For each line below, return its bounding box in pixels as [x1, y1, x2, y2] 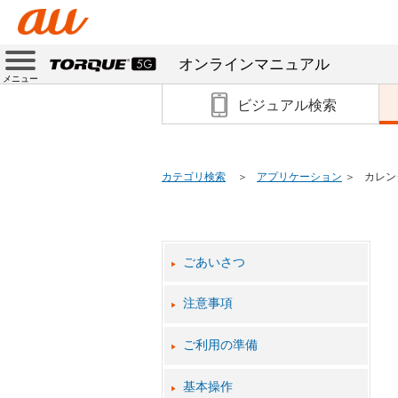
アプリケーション [257, 170, 342, 183]
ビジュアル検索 [236, 97, 337, 115]
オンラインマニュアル [179, 55, 330, 74]
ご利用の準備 [183, 338, 259, 354]
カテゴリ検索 [162, 170, 226, 183]
